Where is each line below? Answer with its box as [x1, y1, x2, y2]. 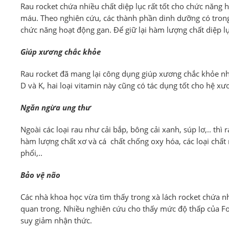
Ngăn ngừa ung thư [20, 103, 91, 113]
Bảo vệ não [20, 170, 60, 180]
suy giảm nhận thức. [20, 216, 92, 226]
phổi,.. [20, 148, 42, 158]
